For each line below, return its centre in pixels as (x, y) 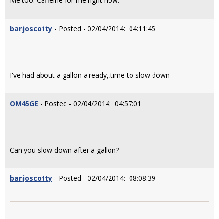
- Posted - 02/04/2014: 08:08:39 (104, 178)
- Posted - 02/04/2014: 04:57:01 (90, 103)
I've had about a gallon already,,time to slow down (90, 75)
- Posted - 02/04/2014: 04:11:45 (104, 29)
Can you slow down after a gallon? (64, 150)
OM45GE (24, 103)
